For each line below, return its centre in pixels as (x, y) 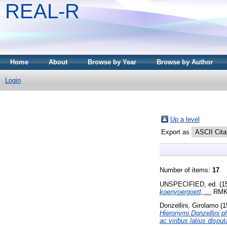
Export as (176, 132)
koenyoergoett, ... (185, 192)
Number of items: (186, 170)
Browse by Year (112, 62)
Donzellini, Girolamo (189, 206)
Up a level (185, 119)
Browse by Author (185, 62)
